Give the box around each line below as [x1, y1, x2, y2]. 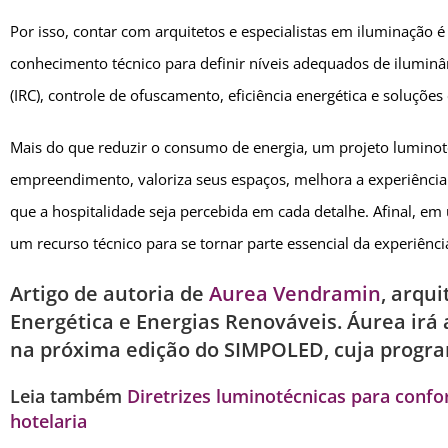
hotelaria [10, 409, 87, 434]
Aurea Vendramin [209, 280, 381, 308]
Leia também [10, 384, 127, 409]
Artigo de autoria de [10, 280, 209, 308]
